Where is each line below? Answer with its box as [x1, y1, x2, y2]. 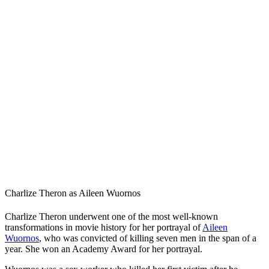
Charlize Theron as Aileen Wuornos [5, 187, 141, 198]
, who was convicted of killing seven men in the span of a [39, 233, 256, 244]
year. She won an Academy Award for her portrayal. [5, 244, 205, 255]
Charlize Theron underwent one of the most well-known [5, 211, 218, 222]
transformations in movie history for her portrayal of [5, 222, 202, 233]
